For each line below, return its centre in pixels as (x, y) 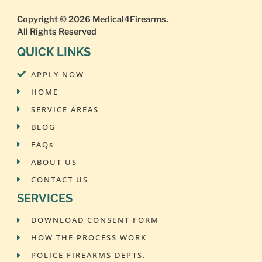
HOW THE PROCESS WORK (89, 238)
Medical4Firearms (129, 19)
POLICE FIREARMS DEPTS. (88, 255)
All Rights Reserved (56, 31)
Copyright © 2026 (54, 19)
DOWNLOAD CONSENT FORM (95, 220)
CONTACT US (59, 179)
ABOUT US (54, 162)
